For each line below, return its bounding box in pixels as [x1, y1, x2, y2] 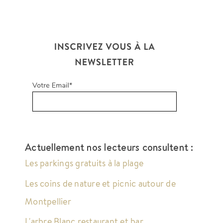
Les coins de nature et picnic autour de [25, 177, 176, 189]
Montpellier [25, 195, 71, 207]
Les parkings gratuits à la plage [25, 157, 144, 169]
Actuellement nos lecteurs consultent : [25, 140, 194, 154]
